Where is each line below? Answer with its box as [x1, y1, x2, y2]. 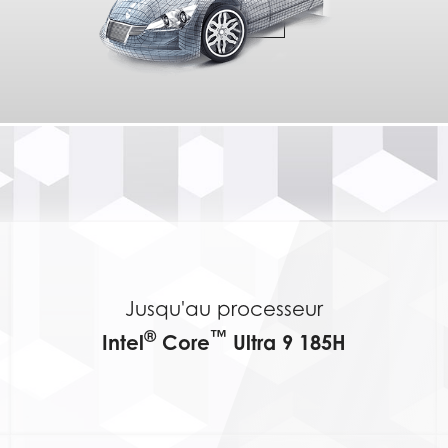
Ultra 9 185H [226, 329, 346, 355]
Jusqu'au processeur [124, 297, 323, 322]
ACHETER [184, 6, 264, 26]
